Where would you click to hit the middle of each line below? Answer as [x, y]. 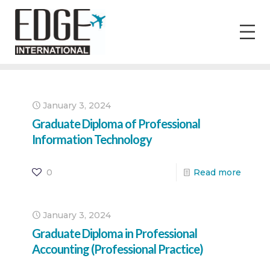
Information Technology [92, 139]
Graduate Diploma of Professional [116, 123]
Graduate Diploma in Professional [115, 233]
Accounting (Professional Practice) [118, 249]
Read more [217, 172]
